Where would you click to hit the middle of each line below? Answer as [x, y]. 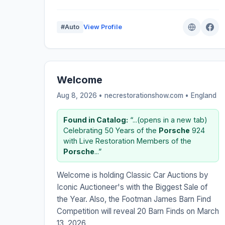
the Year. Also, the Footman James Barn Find [134, 199]
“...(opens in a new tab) [168, 120]
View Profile [103, 27]
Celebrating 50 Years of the [111, 130]
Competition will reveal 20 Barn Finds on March [138, 211]
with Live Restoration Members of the [127, 141]
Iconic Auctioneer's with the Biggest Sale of [132, 187]
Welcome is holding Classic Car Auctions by [133, 175]
